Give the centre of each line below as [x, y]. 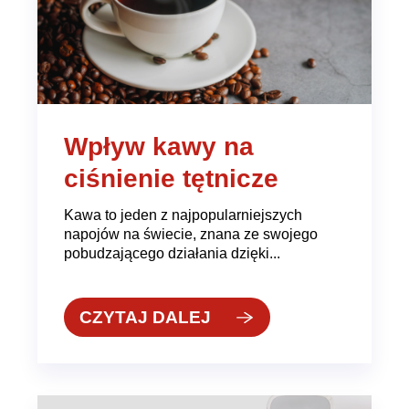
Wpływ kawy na [158, 147]
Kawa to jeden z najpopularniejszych [183, 214]
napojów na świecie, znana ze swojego [190, 233]
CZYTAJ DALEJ [146, 317]
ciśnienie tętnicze [171, 179]
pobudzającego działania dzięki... [172, 252]
